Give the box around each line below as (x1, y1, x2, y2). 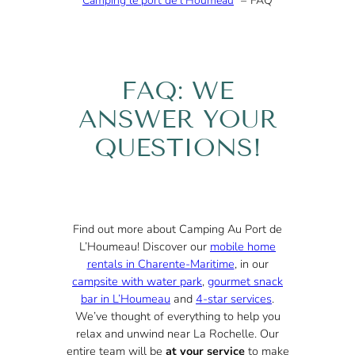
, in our (234, 256, 269, 273)
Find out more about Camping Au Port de (73, 221, 282, 238)
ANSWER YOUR (78, 104, 277, 135)
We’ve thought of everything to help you (74, 308, 281, 325)
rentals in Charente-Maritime (86, 256, 235, 273)
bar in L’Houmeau (81, 291, 170, 307)
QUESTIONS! (94, 132, 261, 163)
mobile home (210, 239, 276, 255)
